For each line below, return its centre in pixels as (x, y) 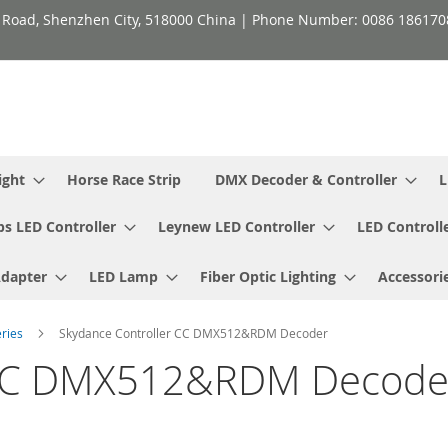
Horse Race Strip (124, 179)
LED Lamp (123, 276)
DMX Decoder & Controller (306, 179)
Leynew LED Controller (236, 226)
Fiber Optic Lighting (268, 276)
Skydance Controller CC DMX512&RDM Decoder (193, 332)
